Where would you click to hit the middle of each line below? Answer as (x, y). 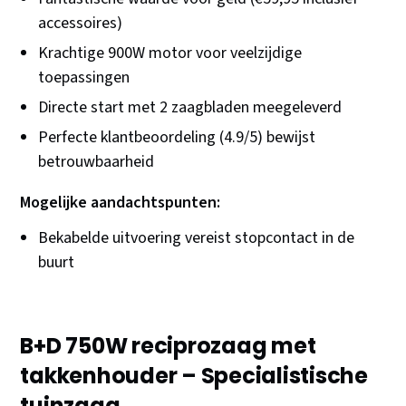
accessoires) (81, 24)
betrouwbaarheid (97, 162)
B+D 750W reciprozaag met (168, 346)
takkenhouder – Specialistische (194, 376)
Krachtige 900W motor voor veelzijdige (170, 53)
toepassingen (84, 78)
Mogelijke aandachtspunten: (121, 203)
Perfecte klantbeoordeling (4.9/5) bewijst (177, 138)
